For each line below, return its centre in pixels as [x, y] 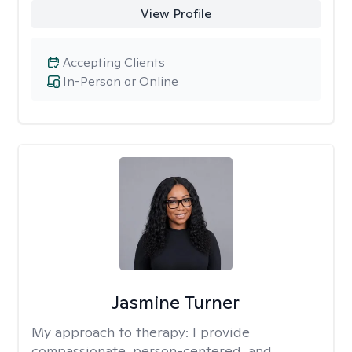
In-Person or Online [121, 81]
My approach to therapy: [112, 332]
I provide [221, 332]
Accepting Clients [114, 62]
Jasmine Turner [176, 302]
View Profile [176, 14]
